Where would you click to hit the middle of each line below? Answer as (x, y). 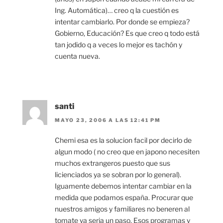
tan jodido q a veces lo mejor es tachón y (118, 44)
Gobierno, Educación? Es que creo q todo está (127, 33)
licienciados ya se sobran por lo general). (118, 174)
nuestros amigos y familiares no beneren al (122, 209)
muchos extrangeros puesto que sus (112, 163)
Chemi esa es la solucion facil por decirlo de (123, 140)
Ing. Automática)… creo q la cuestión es (117, 10)
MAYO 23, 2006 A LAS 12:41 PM (108, 120)
